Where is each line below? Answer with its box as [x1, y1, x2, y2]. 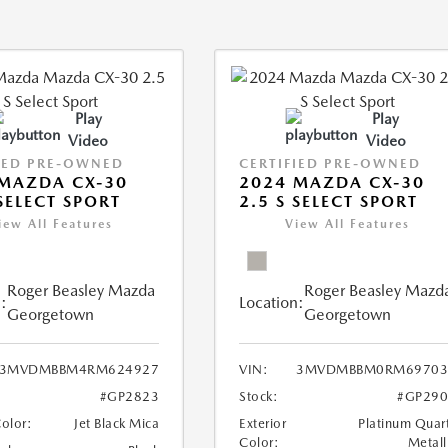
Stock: [239, 389, 279, 404]
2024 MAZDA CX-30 [239, 173, 426, 192]
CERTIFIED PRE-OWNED [239, 156, 422, 171]
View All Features [285, 217, 411, 231]
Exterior [239, 416, 287, 431]
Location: [239, 293, 305, 312]
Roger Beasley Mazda [6, 281, 155, 300]
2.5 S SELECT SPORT [239, 192, 419, 211]
